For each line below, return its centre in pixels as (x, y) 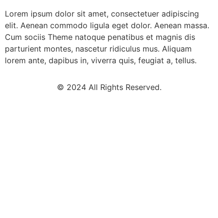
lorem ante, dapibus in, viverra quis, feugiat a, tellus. (101, 61)
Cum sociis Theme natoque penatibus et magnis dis (100, 37)
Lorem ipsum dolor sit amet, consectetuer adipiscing (102, 14)
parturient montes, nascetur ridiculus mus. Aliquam (98, 49)
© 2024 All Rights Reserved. (109, 87)
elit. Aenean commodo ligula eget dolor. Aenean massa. (107, 26)
